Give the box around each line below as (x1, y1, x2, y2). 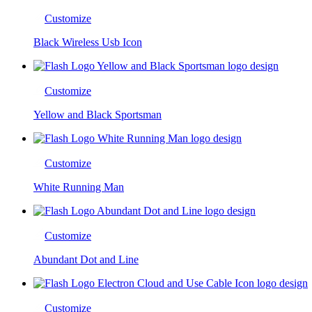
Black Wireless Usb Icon (33, 36, 142, 48)
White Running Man (33, 180, 124, 193)
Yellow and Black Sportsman (33, 108, 162, 120)
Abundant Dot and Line (33, 253, 139, 265)
